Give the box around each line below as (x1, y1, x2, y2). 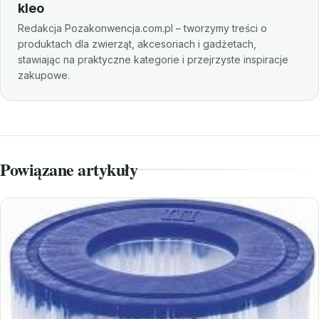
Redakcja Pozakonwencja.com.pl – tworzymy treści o (18, 21, 267, 34)
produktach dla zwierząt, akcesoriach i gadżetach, (18, 37, 256, 50)
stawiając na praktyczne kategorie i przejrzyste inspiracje (18, 53, 288, 66)
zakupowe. (18, 68, 70, 81)
